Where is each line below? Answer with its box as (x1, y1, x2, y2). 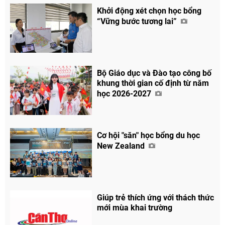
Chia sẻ (107, 212, 130, 219)
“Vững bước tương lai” (97, 16, 179, 26)
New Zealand (97, 141, 147, 151)
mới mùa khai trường (97, 202, 173, 212)
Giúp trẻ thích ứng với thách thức (97, 192, 214, 202)
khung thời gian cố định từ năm (97, 78, 209, 88)
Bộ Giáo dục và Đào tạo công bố (97, 68, 212, 78)
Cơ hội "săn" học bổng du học (97, 130, 200, 140)
